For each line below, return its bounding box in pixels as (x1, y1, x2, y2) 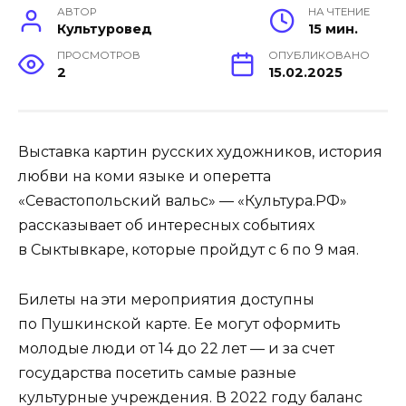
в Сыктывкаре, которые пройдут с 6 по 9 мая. (18, 241, 359, 259)
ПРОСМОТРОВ (57, 49, 141, 63)
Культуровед (57, 21, 153, 38)
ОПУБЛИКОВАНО (268, 49, 370, 63)
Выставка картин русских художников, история (18, 143, 382, 161)
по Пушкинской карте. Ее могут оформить (18, 314, 341, 333)
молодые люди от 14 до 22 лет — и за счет (18, 339, 334, 357)
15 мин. (308, 21, 358, 38)
